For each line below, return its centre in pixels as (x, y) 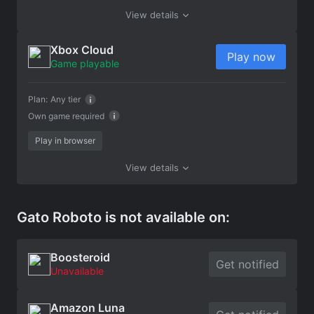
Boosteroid (80, 257)
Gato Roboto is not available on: (123, 217)
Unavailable (77, 271)
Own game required (66, 116)
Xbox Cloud (82, 49)
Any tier (66, 99)
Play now (251, 56)
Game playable (85, 63)
